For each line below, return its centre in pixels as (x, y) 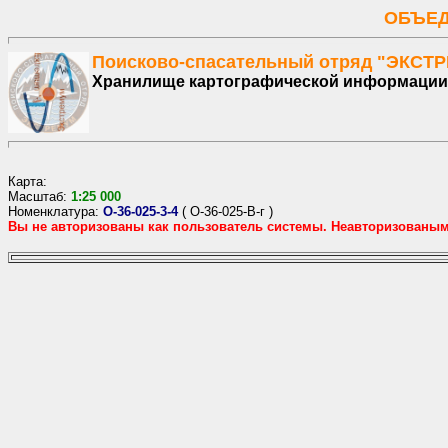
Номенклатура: (55, 211)
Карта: (27, 181)
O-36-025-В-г (227, 211)
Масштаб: (39, 196)
